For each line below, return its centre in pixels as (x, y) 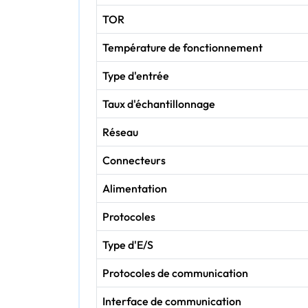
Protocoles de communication (175, 273)
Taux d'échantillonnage (159, 103)
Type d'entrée (136, 75)
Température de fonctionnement (183, 47)
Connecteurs (134, 160)
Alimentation (135, 188)
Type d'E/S (128, 244)
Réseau (120, 132)
